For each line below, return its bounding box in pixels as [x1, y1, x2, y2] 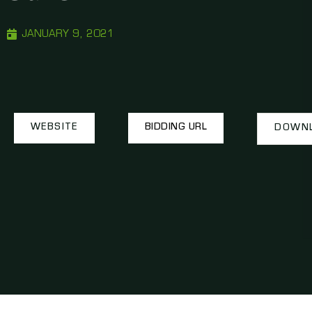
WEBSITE [31, 123, 78, 134]
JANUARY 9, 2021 [22, 27, 114, 40]
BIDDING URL [144, 123, 208, 134]
